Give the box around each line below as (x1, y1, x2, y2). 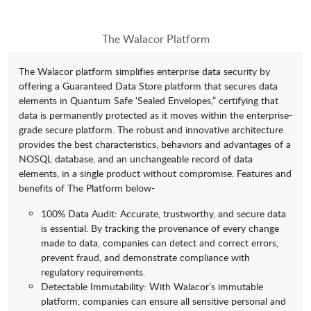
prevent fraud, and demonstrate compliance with (41, 251, 250, 264)
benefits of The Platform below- (19, 181, 155, 195)
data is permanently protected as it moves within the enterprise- (19, 108, 292, 122)
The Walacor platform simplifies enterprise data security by (19, 65, 270, 78)
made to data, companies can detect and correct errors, (41, 236, 278, 250)
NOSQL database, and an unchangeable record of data (19, 152, 253, 166)
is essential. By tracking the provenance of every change (41, 221, 279, 235)
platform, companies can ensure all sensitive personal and (41, 294, 286, 308)
